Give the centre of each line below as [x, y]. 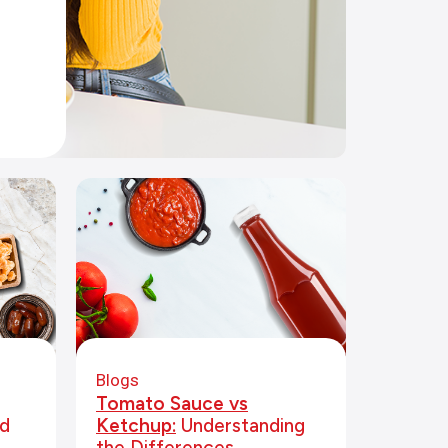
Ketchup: [136, 425]
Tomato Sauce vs [172, 403]
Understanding [240, 425]
